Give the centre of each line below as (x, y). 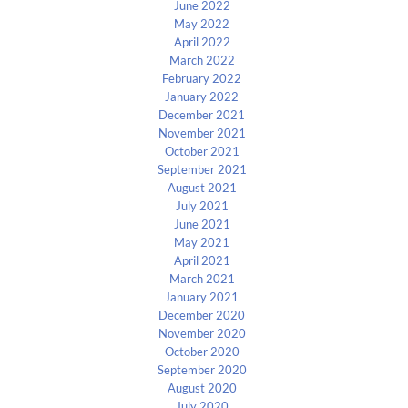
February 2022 (202, 79)
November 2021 (202, 133)
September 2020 (202, 370)
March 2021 (202, 279)
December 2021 (202, 115)
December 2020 (202, 316)
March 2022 (202, 61)
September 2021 (202, 170)
